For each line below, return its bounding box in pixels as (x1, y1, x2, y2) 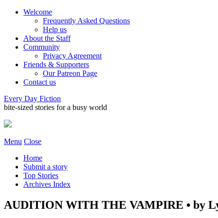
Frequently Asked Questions (43, 17, 130, 25)
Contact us (23, 78, 56, 86)
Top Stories (23, 171, 58, 180)
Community (23, 43, 60, 51)
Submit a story (23, 163, 68, 171)
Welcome (23, 8, 52, 16)
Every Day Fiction (4, 94, 61, 103)
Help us (43, 25, 67, 34)
